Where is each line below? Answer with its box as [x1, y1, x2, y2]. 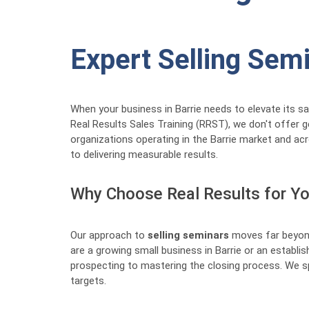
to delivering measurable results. [70, 148, 218, 161]
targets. [70, 275, 106, 287]
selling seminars [148, 229, 229, 241]
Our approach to [70, 229, 148, 241]
